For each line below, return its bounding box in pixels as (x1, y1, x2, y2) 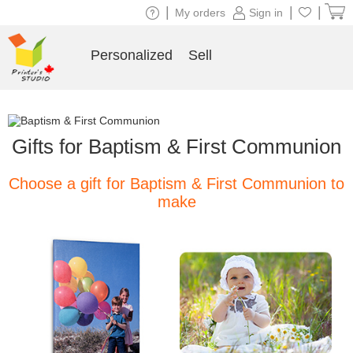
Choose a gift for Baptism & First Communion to (9, 175, 344, 192)
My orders (175, 6, 225, 19)
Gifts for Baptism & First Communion (12, 135, 341, 158)
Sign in (249, 6, 283, 19)
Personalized (90, 47, 173, 63)
